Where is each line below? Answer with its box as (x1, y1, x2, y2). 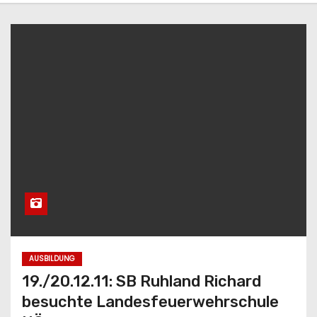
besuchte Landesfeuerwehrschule (22, 292, 279, 311)
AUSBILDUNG (29, 253, 75, 264)
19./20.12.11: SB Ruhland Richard (22, 271, 261, 291)
